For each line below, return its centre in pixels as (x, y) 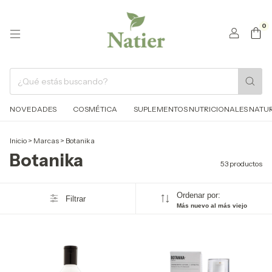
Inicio (18, 141)
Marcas (46, 141)
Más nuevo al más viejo (212, 206)
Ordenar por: (198, 195)
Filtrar (75, 199)
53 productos (241, 164)
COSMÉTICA (95, 109)
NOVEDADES (33, 109)
